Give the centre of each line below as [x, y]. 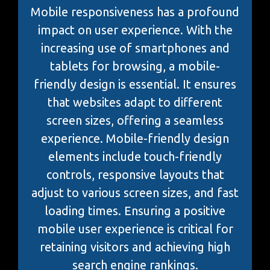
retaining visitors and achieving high [135, 246]
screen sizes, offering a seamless [135, 120]
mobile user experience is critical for [135, 228]
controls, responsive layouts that [135, 174]
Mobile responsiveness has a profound [135, 11]
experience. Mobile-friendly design [135, 138]
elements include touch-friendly [135, 156]
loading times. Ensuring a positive [135, 210]
